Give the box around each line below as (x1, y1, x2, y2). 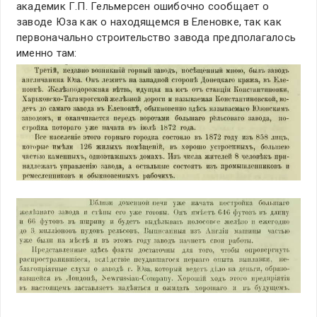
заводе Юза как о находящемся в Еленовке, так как (16, 16, 282, 29)
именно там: (16, 47, 77, 60)
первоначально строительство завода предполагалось (16, 31, 296, 45)
